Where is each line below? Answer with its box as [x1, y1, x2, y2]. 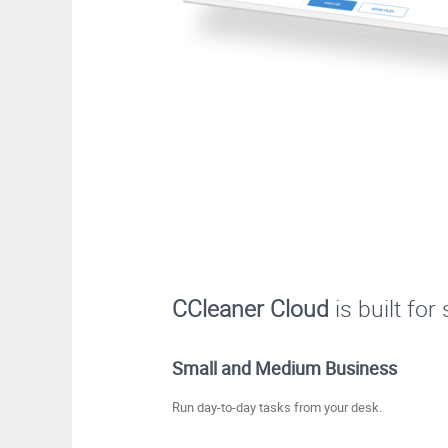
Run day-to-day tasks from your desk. [172, 398, 382, 416]
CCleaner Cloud [172, 293, 329, 324]
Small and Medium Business [172, 356, 397, 380]
